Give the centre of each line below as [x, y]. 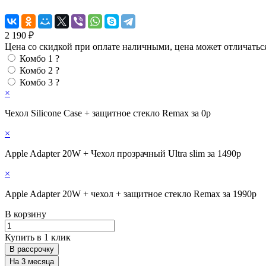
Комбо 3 [36, 82]
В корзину [26, 214]
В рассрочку [32, 249]
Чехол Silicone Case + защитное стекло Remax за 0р [108, 113]
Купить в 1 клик [38, 237]
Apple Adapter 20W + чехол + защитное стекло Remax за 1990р [131, 194]
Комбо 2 [36, 70]
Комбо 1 [36, 58]
